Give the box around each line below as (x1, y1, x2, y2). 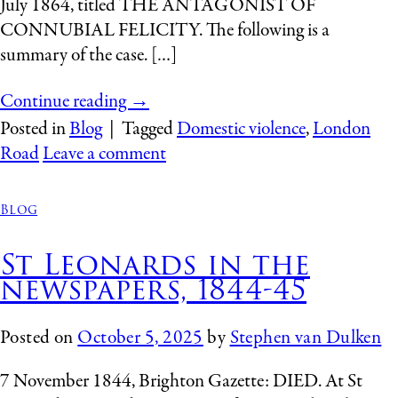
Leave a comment (43, 141, 166, 168)
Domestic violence (177, 116, 306, 143)
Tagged (122, 116, 177, 143)
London (313, 116, 370, 143)
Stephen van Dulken (229, 324, 382, 351)
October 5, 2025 (77, 324, 203, 351)
